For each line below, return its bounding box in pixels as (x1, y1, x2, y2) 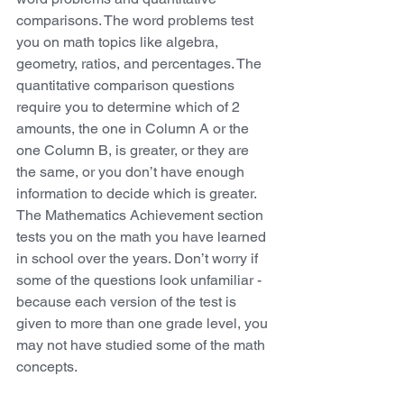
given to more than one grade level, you (16, 315, 271, 333)
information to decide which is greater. (16, 185, 260, 203)
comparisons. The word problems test (16, 12, 257, 30)
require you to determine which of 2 (16, 98, 243, 116)
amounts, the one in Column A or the (16, 120, 252, 138)
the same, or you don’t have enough (16, 163, 248, 181)
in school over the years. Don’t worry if (16, 250, 262, 268)
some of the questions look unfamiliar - (16, 271, 265, 289)
